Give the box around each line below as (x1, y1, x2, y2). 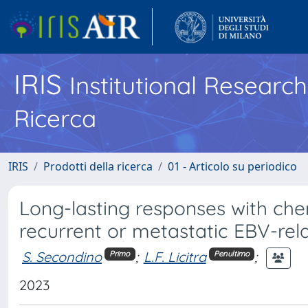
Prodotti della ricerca (43, 159, 153, 174)
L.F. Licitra (143, 247, 206, 265)
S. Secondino (22, 247, 102, 265)
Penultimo (213, 249, 250, 259)
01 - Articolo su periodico (168, 159, 297, 174)
